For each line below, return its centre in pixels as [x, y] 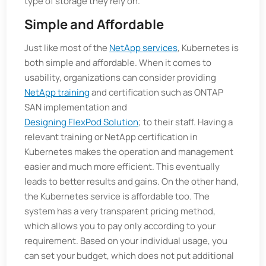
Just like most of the [67, 48]
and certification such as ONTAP [157, 92]
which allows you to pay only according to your [120, 226]
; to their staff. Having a [186, 122]
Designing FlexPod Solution [82, 122]
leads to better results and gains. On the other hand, [132, 181]
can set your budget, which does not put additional [129, 256]
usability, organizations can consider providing [121, 77]
